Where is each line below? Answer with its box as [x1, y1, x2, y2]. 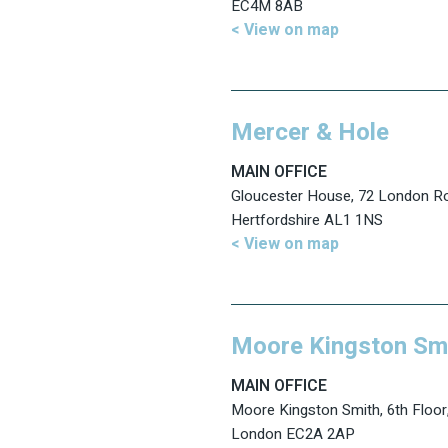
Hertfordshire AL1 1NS [230, 209, 383, 232]
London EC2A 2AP [230, 423, 355, 446]
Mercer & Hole [230, 115, 389, 151]
